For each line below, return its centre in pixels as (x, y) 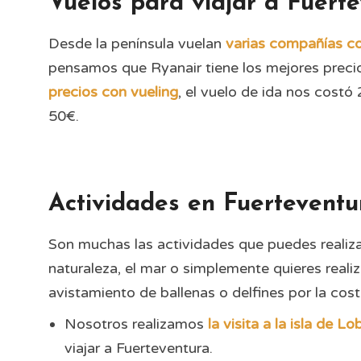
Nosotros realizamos (136, 324)
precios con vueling (113, 92)
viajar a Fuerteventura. (139, 348)
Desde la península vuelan (137, 44)
